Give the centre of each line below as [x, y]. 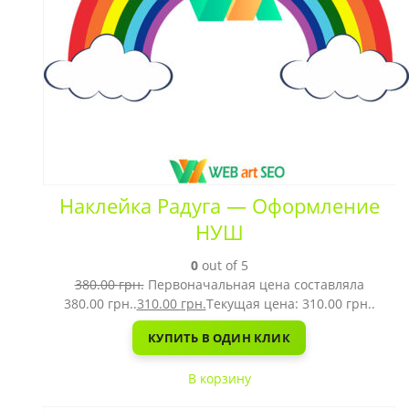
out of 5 [223, 265]
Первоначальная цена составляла [256, 284]
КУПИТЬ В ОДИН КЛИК [219, 337]
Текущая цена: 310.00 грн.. [290, 304]
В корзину [219, 378]
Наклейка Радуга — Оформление [219, 206]
